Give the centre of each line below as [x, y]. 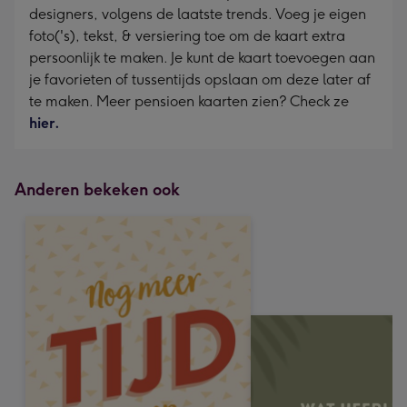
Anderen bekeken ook [97, 190]
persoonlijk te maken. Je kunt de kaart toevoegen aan [202, 58]
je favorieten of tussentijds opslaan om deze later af [200, 79]
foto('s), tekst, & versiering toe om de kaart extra [187, 36]
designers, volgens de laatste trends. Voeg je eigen [198, 14]
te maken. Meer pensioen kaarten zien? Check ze [189, 101]
